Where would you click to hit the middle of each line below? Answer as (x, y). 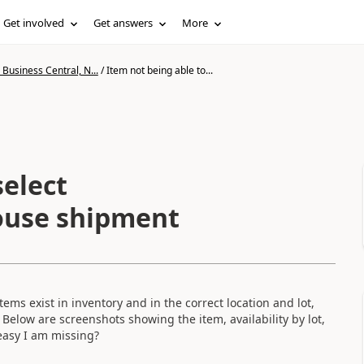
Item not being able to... (159, 70)
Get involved (34, 23)
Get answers (123, 23)
